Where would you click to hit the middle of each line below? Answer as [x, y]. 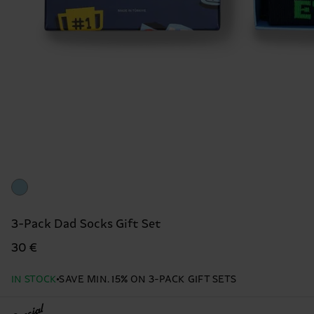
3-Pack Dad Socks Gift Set [86, 225]
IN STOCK [34, 280]
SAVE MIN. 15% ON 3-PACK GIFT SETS [148, 280]
